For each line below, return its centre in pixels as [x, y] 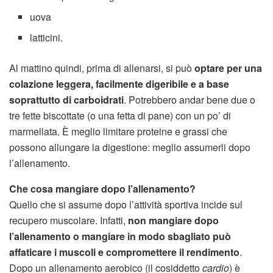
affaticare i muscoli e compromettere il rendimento [124, 252]
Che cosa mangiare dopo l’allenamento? [102, 189]
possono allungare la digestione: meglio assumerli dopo [130, 147]
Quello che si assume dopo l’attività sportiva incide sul [126, 205]
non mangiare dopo [173, 221]
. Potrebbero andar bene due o [190, 100]
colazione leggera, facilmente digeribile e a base [119, 84]
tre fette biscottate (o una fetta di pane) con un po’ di [120, 116]
